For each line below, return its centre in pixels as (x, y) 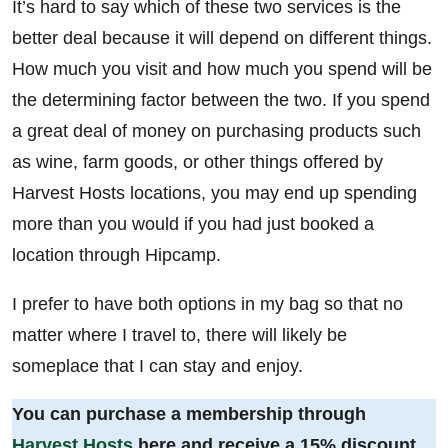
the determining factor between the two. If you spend (221, 99)
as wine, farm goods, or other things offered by (197, 161)
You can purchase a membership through (189, 414)
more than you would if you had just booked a (193, 223)
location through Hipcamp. (116, 254)
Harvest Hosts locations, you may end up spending (214, 192)
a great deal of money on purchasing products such (216, 130)
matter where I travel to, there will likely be (179, 334)
